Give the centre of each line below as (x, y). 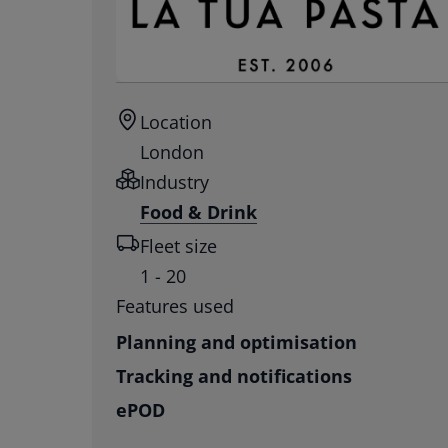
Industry (174, 182)
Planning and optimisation (236, 342)
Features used (175, 306)
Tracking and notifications (234, 376)
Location (176, 122)
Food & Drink (198, 212)
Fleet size (178, 246)
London (172, 152)
